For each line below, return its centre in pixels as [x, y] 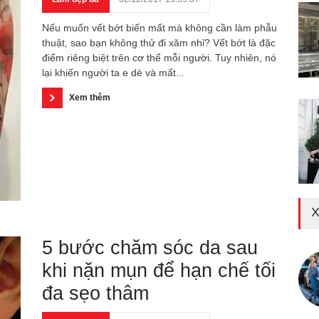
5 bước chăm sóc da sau [150, 248]
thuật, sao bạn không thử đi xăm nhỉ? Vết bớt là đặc [159, 43]
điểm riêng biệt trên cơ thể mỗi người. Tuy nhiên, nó [159, 58]
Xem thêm [90, 98]
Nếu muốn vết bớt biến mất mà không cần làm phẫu [159, 28]
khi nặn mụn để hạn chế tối [159, 271]
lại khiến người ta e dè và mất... [113, 73]
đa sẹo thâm [95, 293]
